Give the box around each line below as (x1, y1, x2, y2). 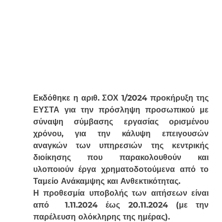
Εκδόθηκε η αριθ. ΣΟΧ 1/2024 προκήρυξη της (33, 93, 209, 103)
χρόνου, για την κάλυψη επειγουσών (33, 128, 209, 138)
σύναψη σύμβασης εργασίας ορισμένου (33, 116, 209, 126)
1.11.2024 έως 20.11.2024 (65, 200, 168, 210)
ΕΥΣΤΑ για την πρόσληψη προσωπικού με (33, 105, 209, 114)
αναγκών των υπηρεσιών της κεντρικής (33, 140, 209, 150)
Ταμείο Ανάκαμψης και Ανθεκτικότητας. (33, 176, 180, 186)
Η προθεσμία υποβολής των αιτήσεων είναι (33, 188, 209, 198)
